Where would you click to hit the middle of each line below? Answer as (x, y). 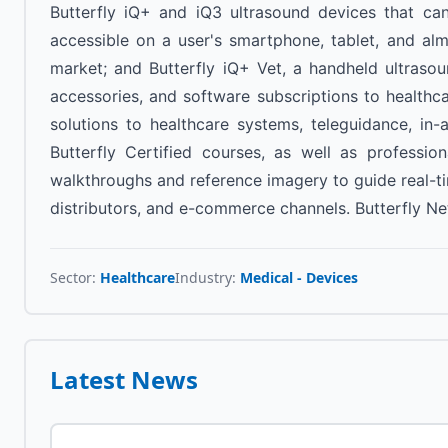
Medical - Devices (299, 277)
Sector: (75, 277)
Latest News (124, 379)
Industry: (207, 277)
